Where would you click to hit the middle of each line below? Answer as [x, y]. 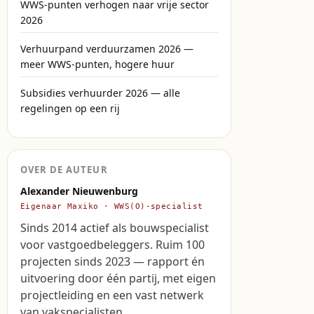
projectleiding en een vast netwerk [112, 295]
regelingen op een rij [70, 108]
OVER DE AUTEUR [64, 170]
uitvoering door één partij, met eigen [118, 278]
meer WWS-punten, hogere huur [97, 64]
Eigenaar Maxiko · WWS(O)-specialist [112, 206]
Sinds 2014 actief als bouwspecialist [115, 228]
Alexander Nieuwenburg [79, 191]
